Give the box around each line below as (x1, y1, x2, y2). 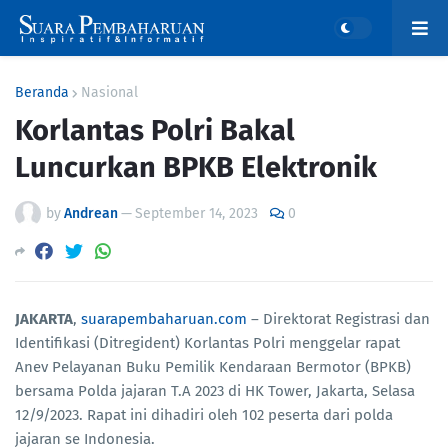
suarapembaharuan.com (81, 310, 247, 329)
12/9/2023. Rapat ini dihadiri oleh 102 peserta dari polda (15, 406, 393, 425)
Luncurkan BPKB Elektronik (15, 150, 377, 185)
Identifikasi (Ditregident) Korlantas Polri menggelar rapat (15, 334, 400, 353)
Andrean (64, 205, 118, 222)
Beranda (15, 84, 69, 101)
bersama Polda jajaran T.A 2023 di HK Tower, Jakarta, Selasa (15, 382, 415, 401)
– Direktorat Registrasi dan (247, 310, 430, 329)
